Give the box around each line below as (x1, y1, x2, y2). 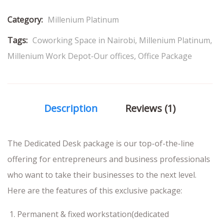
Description (44, 102, 98, 115)
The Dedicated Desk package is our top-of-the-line (7, 138, 194, 149)
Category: (7, 14, 43, 26)
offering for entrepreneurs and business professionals (7, 154, 210, 165)
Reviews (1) (125, 102, 176, 115)
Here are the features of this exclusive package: (7, 185, 182, 196)
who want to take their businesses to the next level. (7, 169, 196, 181)
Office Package (138, 51, 192, 62)
